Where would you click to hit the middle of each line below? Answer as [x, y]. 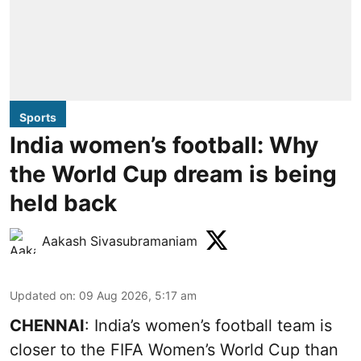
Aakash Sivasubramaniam [120, 241]
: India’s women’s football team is [208, 326]
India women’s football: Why [164, 145]
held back [63, 203]
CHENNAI [47, 326]
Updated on [41, 296]
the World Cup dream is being [173, 174]
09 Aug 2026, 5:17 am [138, 296]
